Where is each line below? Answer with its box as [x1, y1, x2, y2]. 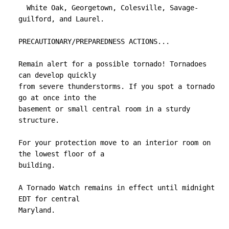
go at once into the [18, 94, 96, 102]
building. [18, 161, 55, 170]
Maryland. [18, 206, 55, 215]
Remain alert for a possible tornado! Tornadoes [18, 60, 207, 68]
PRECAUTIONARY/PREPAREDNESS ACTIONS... [18, 37, 170, 46]
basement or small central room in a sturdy [18, 105, 190, 113]
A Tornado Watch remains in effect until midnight [18, 184, 215, 192]
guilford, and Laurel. [18, 15, 104, 24]
